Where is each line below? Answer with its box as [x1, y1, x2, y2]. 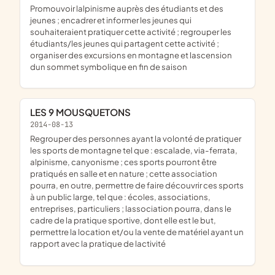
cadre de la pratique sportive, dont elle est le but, [30, 215, 216, 226]
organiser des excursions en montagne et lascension [30, 49, 232, 60]
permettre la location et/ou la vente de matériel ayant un [30, 227, 244, 238]
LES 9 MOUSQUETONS [35, 106, 131, 118]
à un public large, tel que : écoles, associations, [30, 192, 211, 203]
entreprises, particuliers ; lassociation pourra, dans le [30, 203, 231, 214]
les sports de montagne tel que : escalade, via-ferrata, [30, 145, 238, 156]
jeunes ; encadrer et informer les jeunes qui [30, 14, 192, 25]
